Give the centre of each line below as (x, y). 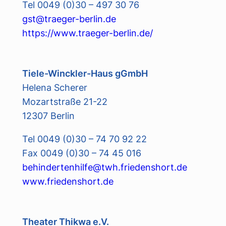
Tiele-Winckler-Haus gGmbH (85, 73)
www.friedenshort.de (68, 181)
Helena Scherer (54, 87)
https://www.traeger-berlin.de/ (87, 33)
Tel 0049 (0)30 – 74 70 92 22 (84, 139)
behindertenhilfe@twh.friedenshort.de (104, 167)
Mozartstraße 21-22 (65, 101)
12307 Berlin (48, 115)
